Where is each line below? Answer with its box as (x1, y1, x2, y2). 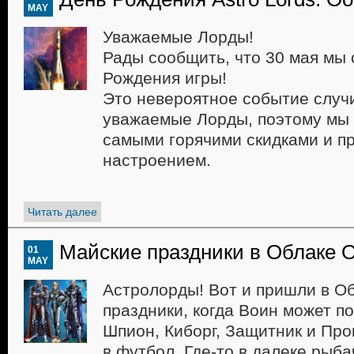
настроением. (103, 151, 216, 169)
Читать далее (28, 205, 97, 218)
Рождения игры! (103, 69, 227, 87)
